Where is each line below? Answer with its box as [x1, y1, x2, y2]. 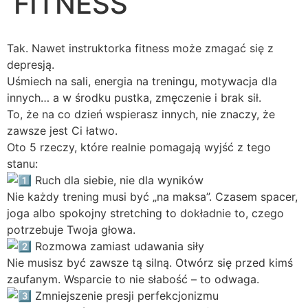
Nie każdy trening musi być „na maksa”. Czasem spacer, [7, 190, 298, 204]
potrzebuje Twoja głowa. [7, 223, 135, 237]
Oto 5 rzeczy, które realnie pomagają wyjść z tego [7, 140, 271, 155]
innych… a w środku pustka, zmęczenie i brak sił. [7, 91, 261, 105]
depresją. [7, 58, 54, 72]
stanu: [7, 157, 38, 171]
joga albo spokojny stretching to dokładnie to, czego [7, 206, 284, 221]
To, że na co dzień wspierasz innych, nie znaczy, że [7, 107, 275, 122]
